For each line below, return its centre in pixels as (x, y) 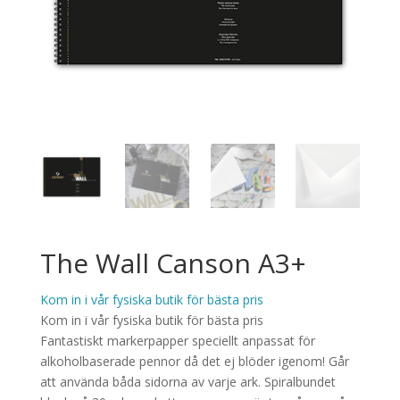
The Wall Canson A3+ (173, 262)
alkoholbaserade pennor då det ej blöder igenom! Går (194, 361)
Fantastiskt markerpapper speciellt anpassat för (177, 340)
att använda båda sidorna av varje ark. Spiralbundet (187, 381)
